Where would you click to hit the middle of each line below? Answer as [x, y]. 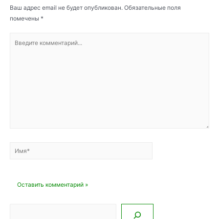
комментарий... [31, 48]
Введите [21, 38]
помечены [25, 19]
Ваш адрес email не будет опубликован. [66, 8]
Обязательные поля [153, 8]
